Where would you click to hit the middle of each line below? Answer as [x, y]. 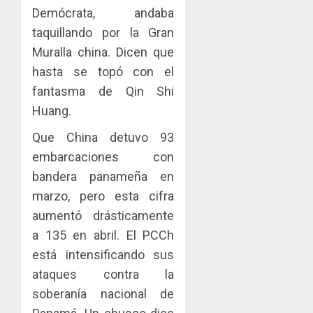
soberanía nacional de [103, 293]
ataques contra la [103, 274]
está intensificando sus [103, 254]
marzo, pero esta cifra [103, 196]
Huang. [52, 110]
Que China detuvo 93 [103, 137]
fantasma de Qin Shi [103, 91]
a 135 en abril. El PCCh [103, 235]
